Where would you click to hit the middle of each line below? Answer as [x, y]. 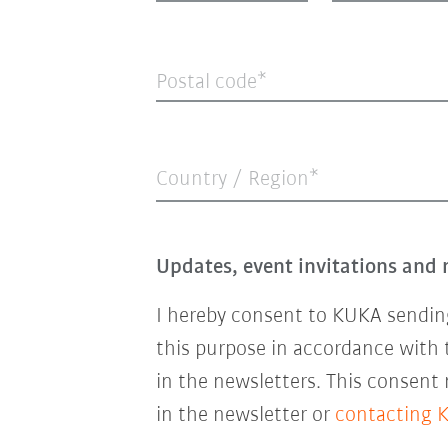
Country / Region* [237, 179]
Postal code [206, 82]
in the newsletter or [245, 415]
